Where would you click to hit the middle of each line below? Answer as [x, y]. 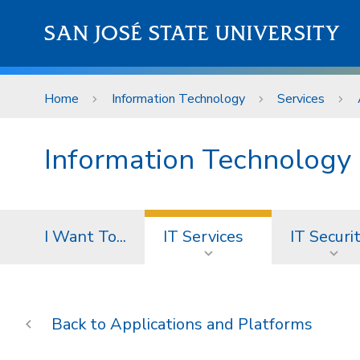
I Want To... [85, 237]
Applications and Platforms [211, 325]
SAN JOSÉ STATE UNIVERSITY [192, 33]
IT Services [203, 237]
